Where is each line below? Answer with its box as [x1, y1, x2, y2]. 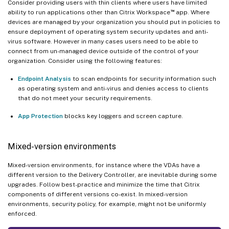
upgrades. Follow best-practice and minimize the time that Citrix [8, 181, 200, 189]
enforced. [8, 210, 37, 218]
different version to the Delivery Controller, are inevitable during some [8, 171, 217, 179]
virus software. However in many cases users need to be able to [8, 38, 198, 45]
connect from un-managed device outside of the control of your [8, 48, 199, 55]
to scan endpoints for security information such [71, 75, 216, 83]
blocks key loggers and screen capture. [63, 112, 183, 120]
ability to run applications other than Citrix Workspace [8, 9, 170, 16]
